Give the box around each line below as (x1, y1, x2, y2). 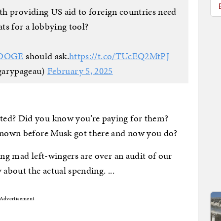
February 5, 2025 (47, 64, 113, 77)
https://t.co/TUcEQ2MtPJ (69, 49, 170, 63)
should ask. (23, 49, 70, 63)
